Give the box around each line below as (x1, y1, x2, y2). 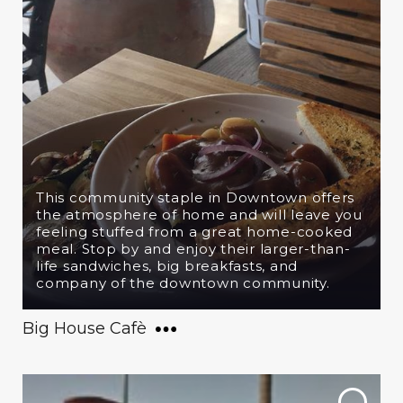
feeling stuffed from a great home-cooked (36, 223, 353, 240)
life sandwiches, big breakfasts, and (36, 257, 298, 274)
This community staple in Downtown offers (36, 189, 354, 206)
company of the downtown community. (36, 274, 330, 291)
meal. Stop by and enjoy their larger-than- (36, 240, 351, 257)
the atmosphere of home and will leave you (36, 206, 363, 223)
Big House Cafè (22, 318, 147, 338)
